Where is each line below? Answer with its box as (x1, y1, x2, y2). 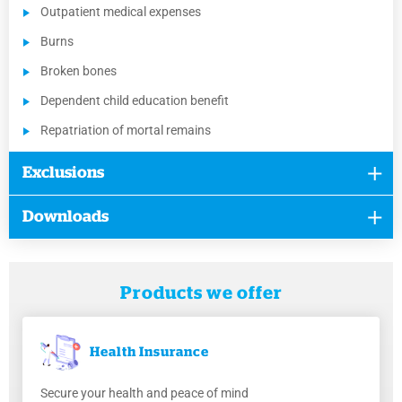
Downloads (22, 209, 109, 226)
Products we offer (119, 284, 283, 303)
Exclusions (22, 165, 104, 182)
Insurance (139, 345, 209, 360)
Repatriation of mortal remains (40, 123, 211, 138)
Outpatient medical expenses (40, 4, 201, 20)
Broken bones (40, 64, 117, 79)
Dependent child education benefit (40, 93, 229, 109)
